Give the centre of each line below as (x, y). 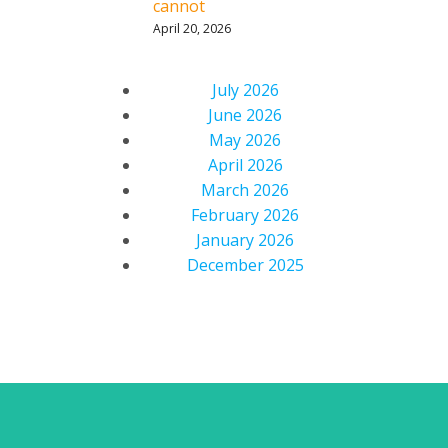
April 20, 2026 (192, 28)
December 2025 (245, 265)
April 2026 (245, 165)
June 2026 (245, 115)
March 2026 (245, 190)
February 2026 (245, 215)
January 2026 (245, 240)
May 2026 (245, 140)
